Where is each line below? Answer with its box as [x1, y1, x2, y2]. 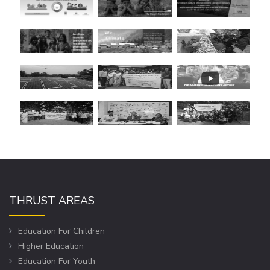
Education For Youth [18, 256, 95, 267]
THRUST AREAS [9, 193, 95, 208]
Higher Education [18, 240, 84, 252]
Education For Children [18, 225, 105, 237]
